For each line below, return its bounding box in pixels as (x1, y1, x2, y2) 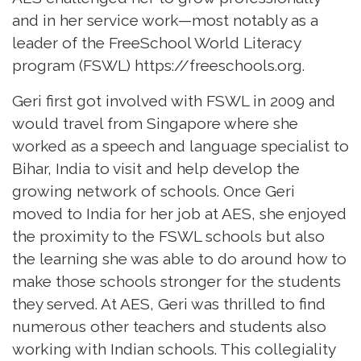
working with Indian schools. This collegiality (12, 340, 335, 359)
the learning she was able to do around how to (12, 250, 346, 268)
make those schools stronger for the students (12, 272, 341, 291)
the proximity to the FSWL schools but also (12, 227, 325, 246)
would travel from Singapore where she (12, 114, 298, 133)
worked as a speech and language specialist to (12, 137, 349, 156)
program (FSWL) (12, 56, 135, 75)
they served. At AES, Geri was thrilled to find (12, 295, 326, 313)
